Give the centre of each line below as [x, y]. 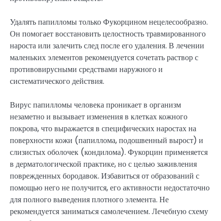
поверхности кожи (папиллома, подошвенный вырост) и [107, 141]
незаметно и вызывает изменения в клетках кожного [99, 117]
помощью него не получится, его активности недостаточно [110, 188]
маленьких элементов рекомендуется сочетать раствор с [104, 58]
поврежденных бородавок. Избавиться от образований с [105, 176]
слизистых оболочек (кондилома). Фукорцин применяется [109, 152]
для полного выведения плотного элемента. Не [89, 200]
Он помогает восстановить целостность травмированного [108, 34]
